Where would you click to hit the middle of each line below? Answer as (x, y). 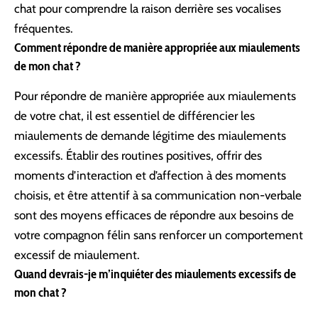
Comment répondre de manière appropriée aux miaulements (157, 47)
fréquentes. (44, 28)
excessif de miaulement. (77, 255)
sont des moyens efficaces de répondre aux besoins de (154, 215)
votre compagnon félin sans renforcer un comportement (159, 235)
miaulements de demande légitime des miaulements (150, 136)
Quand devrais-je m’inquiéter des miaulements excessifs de (155, 274)
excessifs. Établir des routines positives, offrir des (138, 156)
